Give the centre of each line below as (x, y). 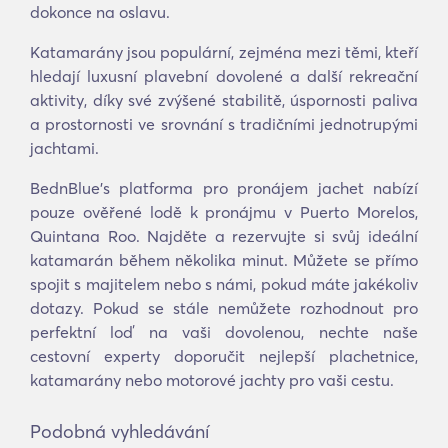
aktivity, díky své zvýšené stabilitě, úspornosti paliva (224, 100)
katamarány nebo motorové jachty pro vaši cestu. (212, 380)
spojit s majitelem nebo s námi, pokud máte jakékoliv (224, 284)
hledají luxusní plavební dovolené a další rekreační (224, 76)
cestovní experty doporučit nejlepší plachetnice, (224, 356)
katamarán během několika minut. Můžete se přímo (224, 260)
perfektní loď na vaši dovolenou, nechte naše (224, 332)
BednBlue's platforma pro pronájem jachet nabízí (224, 188)
